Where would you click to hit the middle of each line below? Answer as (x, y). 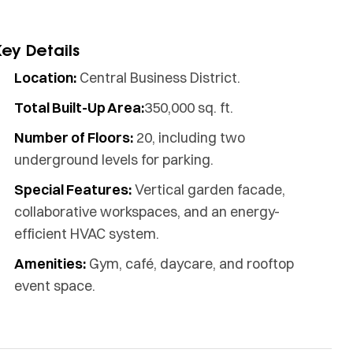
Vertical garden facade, (209, 190)
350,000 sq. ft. (189, 108)
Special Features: (73, 190)
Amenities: (50, 264)
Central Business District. (159, 78)
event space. (55, 286)
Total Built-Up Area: (80, 108)
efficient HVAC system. (87, 234)
